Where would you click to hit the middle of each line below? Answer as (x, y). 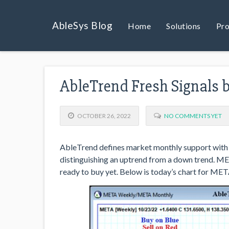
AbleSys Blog (82, 25)
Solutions (184, 26)
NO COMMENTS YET (193, 116)
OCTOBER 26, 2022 (104, 116)
